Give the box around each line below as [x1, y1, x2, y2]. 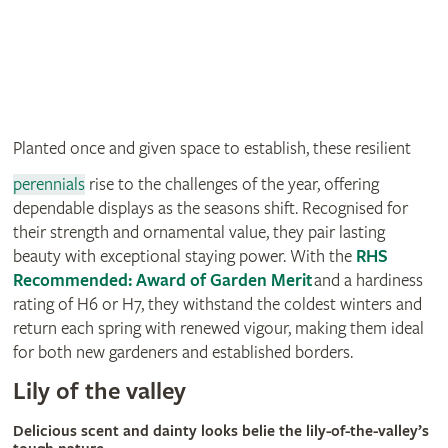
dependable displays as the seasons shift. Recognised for [12, 197, 408, 219]
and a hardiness [311, 269, 423, 291]
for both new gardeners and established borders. [12, 341, 353, 363]
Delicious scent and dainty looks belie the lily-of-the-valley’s [12, 421, 429, 441]
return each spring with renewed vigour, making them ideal [12, 317, 424, 339]
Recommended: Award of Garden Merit [12, 269, 312, 291]
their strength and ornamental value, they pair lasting [12, 221, 385, 243]
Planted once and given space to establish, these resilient [12, 137, 411, 159]
